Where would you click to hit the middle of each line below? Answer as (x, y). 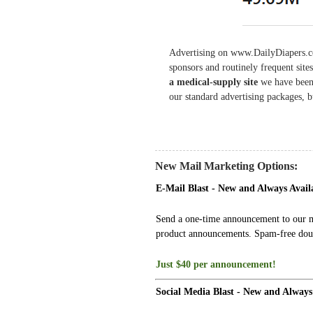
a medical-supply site (213, 81)
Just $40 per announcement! (216, 264)
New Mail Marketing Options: (226, 166)
